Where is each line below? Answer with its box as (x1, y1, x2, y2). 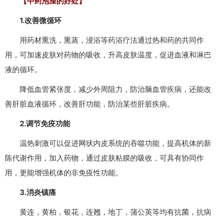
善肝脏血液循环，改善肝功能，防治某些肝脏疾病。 (5, 99, 174, 109)
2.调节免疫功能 (5, 119, 70, 129)
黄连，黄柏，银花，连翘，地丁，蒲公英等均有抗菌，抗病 (5, 207, 211, 217)
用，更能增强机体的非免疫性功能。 (5, 168, 123, 178)
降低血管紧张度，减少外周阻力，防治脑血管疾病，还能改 (5, 84, 211, 94)
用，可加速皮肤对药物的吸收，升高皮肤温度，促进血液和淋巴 (5, 50, 211, 60)
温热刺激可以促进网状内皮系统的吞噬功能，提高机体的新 (5, 138, 211, 148)
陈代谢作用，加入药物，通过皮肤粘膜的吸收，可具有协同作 (5, 153, 204, 163)
